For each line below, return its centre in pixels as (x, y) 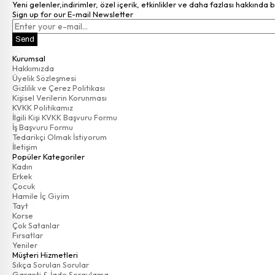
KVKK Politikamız (43, 107)
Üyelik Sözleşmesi (44, 78)
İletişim (25, 147)
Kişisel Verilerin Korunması (60, 98)
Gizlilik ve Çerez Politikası (59, 88)
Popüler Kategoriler (48, 157)
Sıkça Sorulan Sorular (51, 265)
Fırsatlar (28, 235)
